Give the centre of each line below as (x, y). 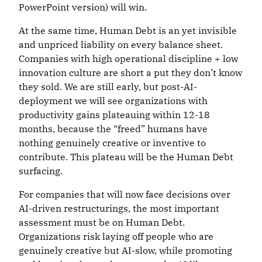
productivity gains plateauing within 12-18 (114, 115)
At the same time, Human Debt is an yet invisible (128, 31)
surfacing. (41, 171)
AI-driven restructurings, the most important (119, 208)
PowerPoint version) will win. (83, 7)
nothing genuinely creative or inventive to (112, 143)
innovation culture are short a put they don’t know (130, 73)
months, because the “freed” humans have (113, 129)
